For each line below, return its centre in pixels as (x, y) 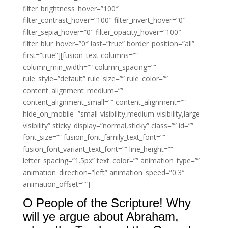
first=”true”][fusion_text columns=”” (80, 55)
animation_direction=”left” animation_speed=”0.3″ (104, 172)
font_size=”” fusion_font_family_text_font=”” (94, 137)
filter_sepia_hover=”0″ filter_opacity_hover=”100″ (102, 32)
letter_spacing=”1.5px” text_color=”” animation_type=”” (111, 161)
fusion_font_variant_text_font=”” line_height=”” (98, 149)
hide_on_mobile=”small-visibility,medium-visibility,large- (112, 114)
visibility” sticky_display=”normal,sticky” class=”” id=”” (108, 125)
